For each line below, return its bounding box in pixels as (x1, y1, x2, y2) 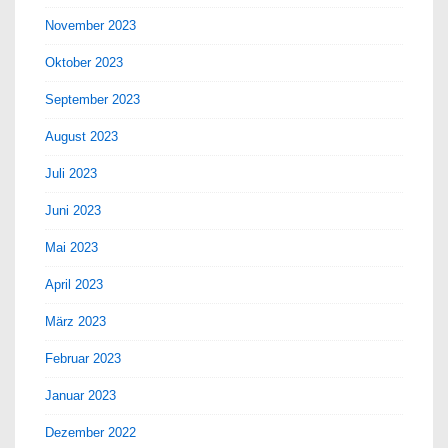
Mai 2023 (45, 239, 98, 255)
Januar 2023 (45, 387, 116, 403)
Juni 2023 (45, 202, 101, 218)
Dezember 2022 (45, 424, 136, 440)
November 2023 (45, 17, 136, 33)
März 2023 (45, 313, 106, 329)
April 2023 (45, 276, 103, 292)
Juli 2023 (45, 165, 97, 181)
